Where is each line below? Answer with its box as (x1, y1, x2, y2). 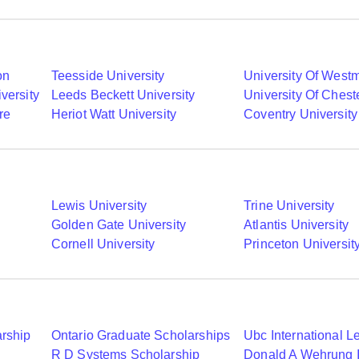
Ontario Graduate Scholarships (50, 329, 231, 342)
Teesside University (50, 69, 165, 83)
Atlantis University (244, 218, 349, 232)
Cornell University (50, 237, 155, 251)
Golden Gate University (50, 218, 187, 232)
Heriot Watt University (50, 107, 177, 121)
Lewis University (50, 199, 147, 212)
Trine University (244, 199, 335, 212)
